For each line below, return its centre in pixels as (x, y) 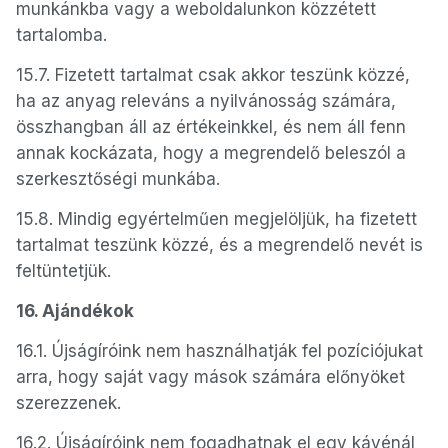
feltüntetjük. (63, 271)
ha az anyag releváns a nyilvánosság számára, (206, 101)
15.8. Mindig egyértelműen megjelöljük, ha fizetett (216, 219)
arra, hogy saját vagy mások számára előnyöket (210, 377)
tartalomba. (61, 35)
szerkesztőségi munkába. (118, 179)
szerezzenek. (68, 403)
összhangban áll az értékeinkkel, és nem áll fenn (211, 127)
